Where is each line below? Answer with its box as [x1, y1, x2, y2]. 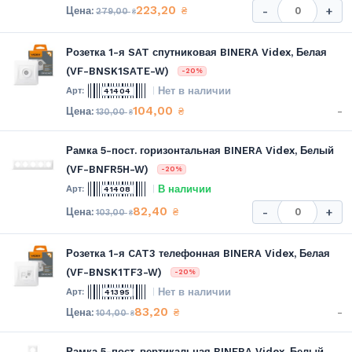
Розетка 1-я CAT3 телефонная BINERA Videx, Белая [66, 247, 330, 259]
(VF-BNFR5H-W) [66, 163, 148, 175]
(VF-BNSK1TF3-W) [66, 266, 162, 278]
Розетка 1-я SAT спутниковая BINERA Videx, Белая [66, 46, 327, 58]
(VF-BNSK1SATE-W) [66, 64, 169, 77]
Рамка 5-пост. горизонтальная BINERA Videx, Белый [66, 144, 334, 156]
